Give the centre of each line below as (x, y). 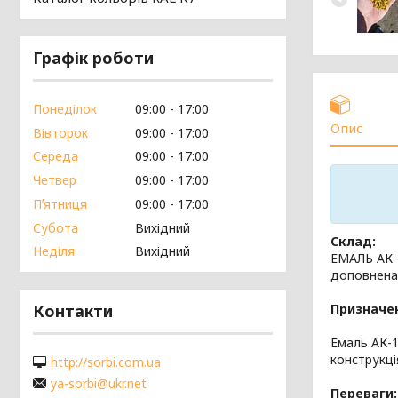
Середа (56, 156)
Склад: (353, 241)
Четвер (55, 180)
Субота (56, 227)
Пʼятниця (60, 203)
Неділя (54, 251)
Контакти (73, 311)
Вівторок (60, 132)
